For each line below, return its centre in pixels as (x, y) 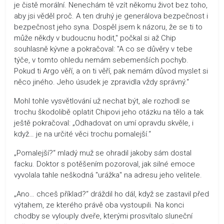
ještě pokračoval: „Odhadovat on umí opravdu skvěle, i (104, 123)
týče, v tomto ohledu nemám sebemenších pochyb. (101, 60)
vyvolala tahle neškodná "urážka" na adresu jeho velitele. (108, 175)
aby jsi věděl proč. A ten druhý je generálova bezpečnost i (111, 16)
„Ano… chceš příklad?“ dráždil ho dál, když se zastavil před (111, 194)
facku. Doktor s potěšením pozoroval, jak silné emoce (104, 164)
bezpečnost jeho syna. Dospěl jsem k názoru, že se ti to (108, 27)
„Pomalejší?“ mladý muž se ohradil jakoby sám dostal (103, 153)
